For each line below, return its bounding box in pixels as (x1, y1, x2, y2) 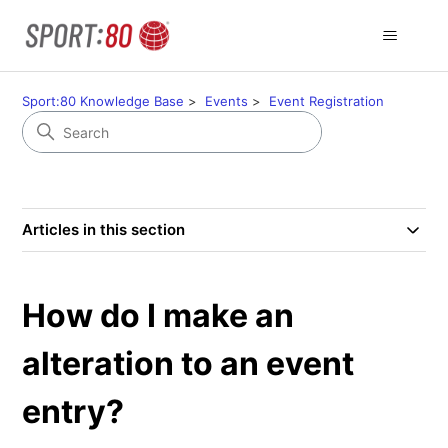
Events (205, 93, 249, 109)
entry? (22, 392, 125, 431)
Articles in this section (22, 220, 186, 239)
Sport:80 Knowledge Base (22, 93, 185, 109)
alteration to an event (22, 344, 355, 383)
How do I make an (22, 296, 295, 335)
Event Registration (269, 93, 385, 109)
